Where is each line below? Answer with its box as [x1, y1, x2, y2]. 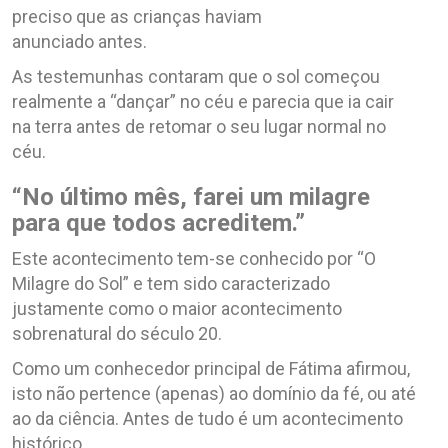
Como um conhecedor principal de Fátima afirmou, [12, 357, 410, 379]
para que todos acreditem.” [12, 208, 305, 237]
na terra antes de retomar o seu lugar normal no [12, 115, 386, 137]
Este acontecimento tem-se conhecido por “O [12, 247, 376, 269]
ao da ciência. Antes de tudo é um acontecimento [12, 407, 403, 429]
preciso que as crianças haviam [12, 5, 262, 27]
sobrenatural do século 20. [12, 322, 222, 344]
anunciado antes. [12, 30, 147, 52]
